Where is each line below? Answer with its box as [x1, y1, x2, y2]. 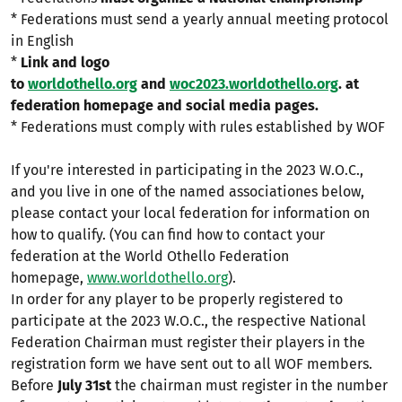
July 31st [57, 377, 111, 394]
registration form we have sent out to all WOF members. [11, 355, 372, 372]
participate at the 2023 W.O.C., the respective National [11, 312, 366, 329]
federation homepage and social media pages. [11, 97, 319, 114]
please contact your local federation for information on [11, 205, 370, 222]
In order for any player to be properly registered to [11, 291, 343, 308]
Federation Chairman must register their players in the [11, 334, 365, 351]
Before [11, 377, 57, 394]
